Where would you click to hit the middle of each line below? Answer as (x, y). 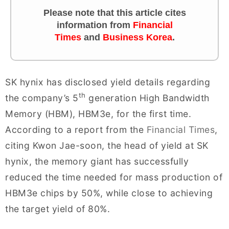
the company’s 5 (42, 98)
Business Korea (137, 37)
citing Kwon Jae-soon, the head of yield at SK (107, 145)
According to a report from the (76, 129)
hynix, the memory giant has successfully (97, 161)
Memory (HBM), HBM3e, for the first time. (98, 113)
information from (95, 25)
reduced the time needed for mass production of (114, 177)
